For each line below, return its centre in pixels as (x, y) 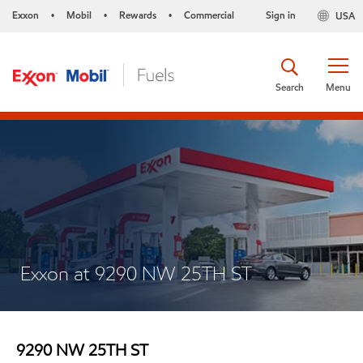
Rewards (138, 15)
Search (290, 87)
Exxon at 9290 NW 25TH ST (136, 273)
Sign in (280, 15)
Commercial (209, 15)
